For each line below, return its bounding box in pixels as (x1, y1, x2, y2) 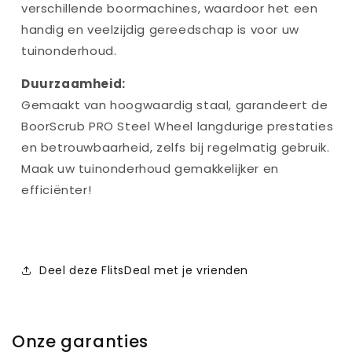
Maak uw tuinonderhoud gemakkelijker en (21, 160, 279, 178)
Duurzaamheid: (21, 75, 126, 93)
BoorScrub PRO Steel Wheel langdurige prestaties (21, 118, 334, 135)
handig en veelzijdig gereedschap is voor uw (21, 21, 299, 38)
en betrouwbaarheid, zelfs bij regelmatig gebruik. (21, 139, 330, 156)
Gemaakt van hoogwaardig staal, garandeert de (21, 97, 328, 114)
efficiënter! (21, 181, 92, 199)
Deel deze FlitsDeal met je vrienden (39, 262, 248, 278)
